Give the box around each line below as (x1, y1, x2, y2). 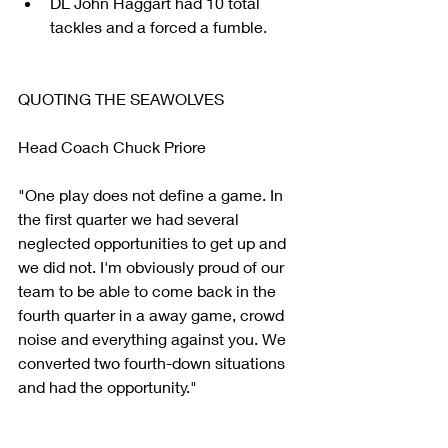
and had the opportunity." (18, 377, 197, 397)
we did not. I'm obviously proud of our (18, 257, 288, 277)
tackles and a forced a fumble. (50, 17, 271, 37)
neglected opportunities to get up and (18, 233, 290, 253)
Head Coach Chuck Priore (18, 137, 206, 157)
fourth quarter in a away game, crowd (18, 305, 288, 325)
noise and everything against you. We (18, 329, 290, 349)
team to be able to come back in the (18, 281, 280, 301)
